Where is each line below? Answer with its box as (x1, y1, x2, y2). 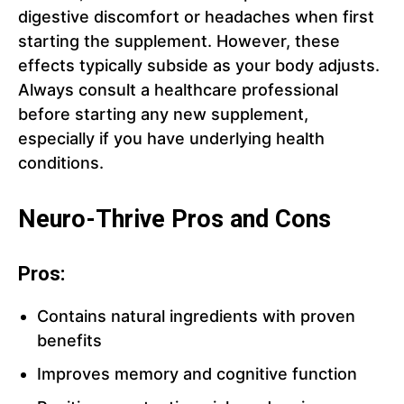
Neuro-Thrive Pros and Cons (18, 205, 331, 234)
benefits (37, 331, 102, 351)
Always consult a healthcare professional (18, 80, 338, 100)
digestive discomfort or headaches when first (18, 7, 374, 27)
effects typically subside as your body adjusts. (18, 56, 380, 76)
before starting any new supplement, (18, 105, 308, 124)
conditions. (18, 153, 104, 173)
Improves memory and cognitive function (37, 364, 357, 384)
